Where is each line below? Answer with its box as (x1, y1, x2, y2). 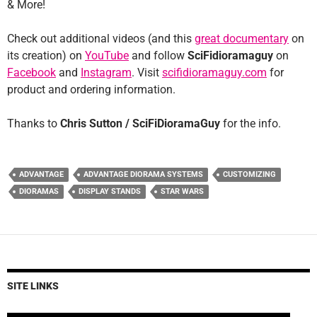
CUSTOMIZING (223, 169, 276, 179)
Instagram (81, 65, 132, 79)
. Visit (132, 65, 162, 79)
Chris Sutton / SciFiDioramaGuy (60, 116, 220, 130)
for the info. (220, 116, 281, 130)
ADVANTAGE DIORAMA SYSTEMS (83, 169, 203, 179)
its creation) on (7, 48, 85, 62)
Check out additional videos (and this (7, 31, 195, 45)
